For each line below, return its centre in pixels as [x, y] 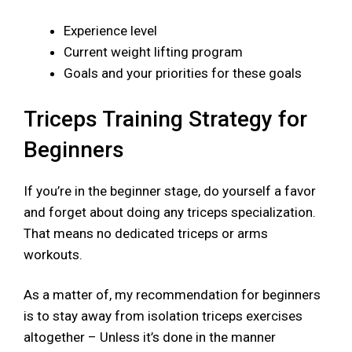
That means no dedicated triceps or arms [146, 234]
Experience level [110, 30]
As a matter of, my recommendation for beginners [172, 295]
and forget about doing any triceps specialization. [170, 213]
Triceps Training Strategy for [165, 119]
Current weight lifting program [153, 51]
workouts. [53, 255]
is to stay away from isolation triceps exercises [163, 316]
